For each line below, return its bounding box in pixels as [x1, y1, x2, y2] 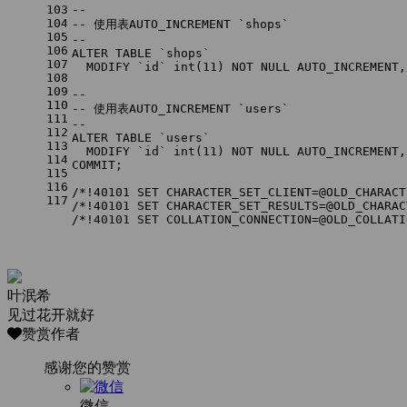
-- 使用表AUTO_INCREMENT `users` [72, 102, 289, 116]
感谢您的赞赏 [44, 360, 131, 376]
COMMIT [72, 158, 115, 173]
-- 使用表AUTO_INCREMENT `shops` [72, 17, 289, 32]
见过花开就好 [7, 307, 94, 323]
